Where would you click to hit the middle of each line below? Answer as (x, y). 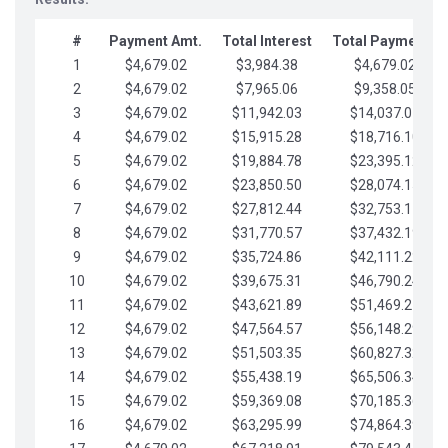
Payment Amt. (155, 41)
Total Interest (267, 41)
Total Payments (384, 41)
